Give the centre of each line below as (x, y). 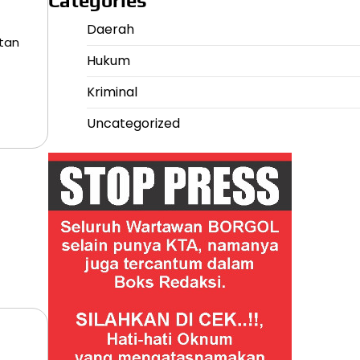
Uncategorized (133, 123)
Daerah (110, 29)
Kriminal (112, 92)
